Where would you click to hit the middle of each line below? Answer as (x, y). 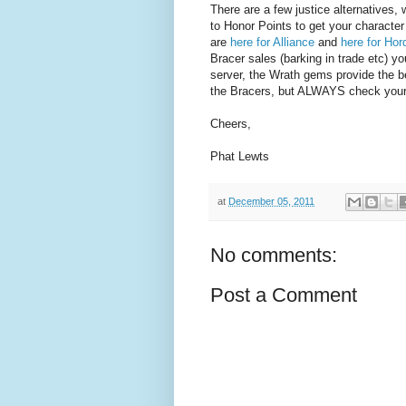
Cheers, (231, 124)
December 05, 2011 (271, 201)
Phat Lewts (240, 157)
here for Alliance (272, 43)
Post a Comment (284, 295)
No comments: (274, 255)
